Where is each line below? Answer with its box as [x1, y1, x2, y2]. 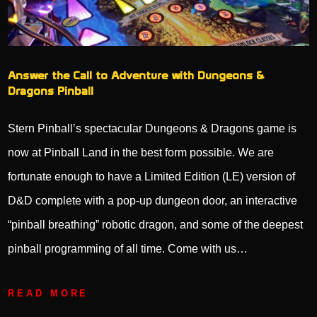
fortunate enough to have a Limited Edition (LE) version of [8, 170, 296, 183]
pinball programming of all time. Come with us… [8, 242, 248, 255]
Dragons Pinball [8, 83, 94, 98]
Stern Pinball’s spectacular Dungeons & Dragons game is [8, 122, 297, 134]
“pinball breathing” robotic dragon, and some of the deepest [8, 218, 304, 231]
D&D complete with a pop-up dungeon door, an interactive [8, 194, 298, 207]
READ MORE [8, 287, 89, 299]
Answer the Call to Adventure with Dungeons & [8, 68, 265, 83]
